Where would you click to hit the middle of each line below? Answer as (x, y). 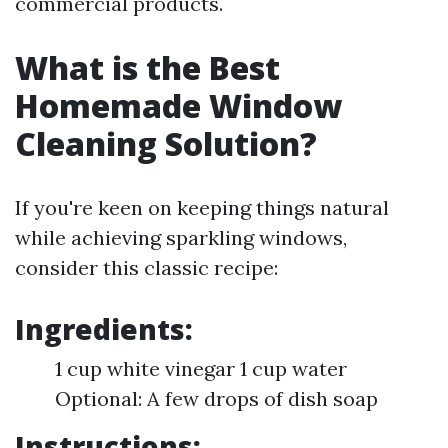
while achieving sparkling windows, (181, 237)
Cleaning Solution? (166, 143)
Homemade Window (178, 105)
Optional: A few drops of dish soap (216, 398)
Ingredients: (104, 329)
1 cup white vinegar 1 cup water (201, 368)
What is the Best (147, 67)
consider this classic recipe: (146, 267)
